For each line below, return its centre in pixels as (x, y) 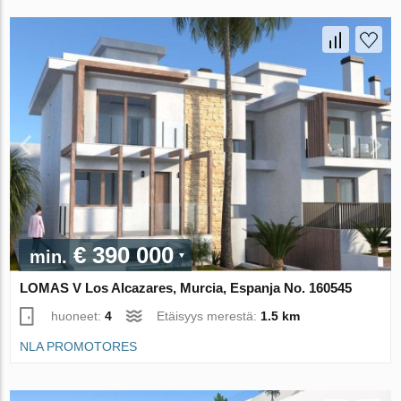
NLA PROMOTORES (79, 346)
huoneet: (78, 316)
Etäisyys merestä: (209, 316)
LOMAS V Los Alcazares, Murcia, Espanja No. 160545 (186, 287)
